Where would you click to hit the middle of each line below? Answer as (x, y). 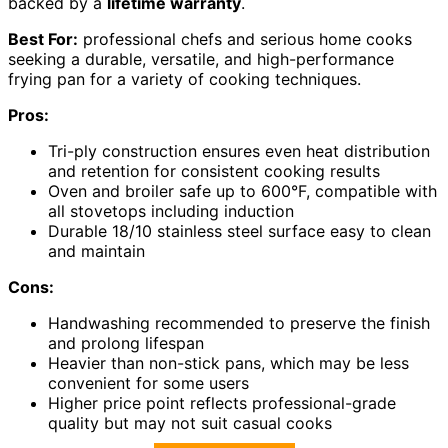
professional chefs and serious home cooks (245, 39)
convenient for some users (148, 383)
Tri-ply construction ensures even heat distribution (239, 151)
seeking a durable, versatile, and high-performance (201, 59)
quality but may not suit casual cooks (190, 423)
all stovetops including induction (171, 211)
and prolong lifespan (126, 343)
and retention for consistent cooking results (214, 171)
